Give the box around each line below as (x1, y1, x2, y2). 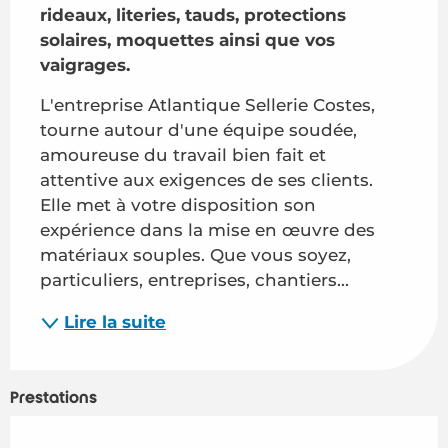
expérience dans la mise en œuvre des (40, 219, 375, 240)
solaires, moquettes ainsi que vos (40, 29, 335, 50)
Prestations (10, 388, 97, 407)
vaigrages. (40, 54, 130, 75)
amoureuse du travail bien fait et (40, 144, 326, 165)
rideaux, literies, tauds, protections (40, 4, 346, 25)
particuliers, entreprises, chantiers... (40, 269, 349, 290)
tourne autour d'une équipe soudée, (40, 119, 357, 140)
